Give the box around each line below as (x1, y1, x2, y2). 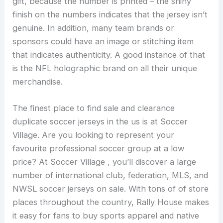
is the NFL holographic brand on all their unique (12, 63, 198, 73)
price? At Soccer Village (12, 156, 108, 167)
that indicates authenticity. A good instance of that (12, 49, 206, 60)
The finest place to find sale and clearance (12, 103, 175, 113)
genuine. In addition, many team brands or (12, 22, 175, 33)
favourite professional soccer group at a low (12, 143, 185, 153)
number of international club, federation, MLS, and (12, 170, 209, 180)
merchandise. (12, 76, 63, 87)
